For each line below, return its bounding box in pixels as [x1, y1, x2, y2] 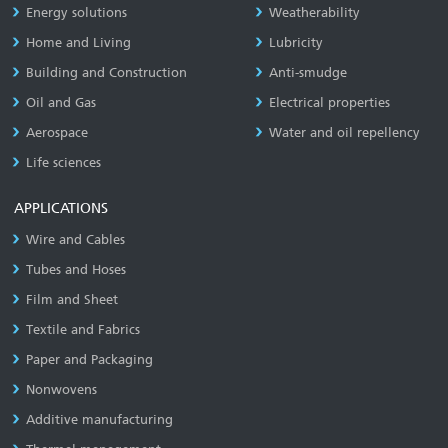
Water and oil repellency [268, 124, 420, 140]
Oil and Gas [26, 94, 97, 110]
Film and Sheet [26, 291, 119, 307]
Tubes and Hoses [26, 261, 127, 277]
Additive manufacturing [26, 411, 174, 427]
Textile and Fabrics [26, 321, 141, 337]
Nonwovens [26, 381, 98, 397]
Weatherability [268, 4, 360, 20]
